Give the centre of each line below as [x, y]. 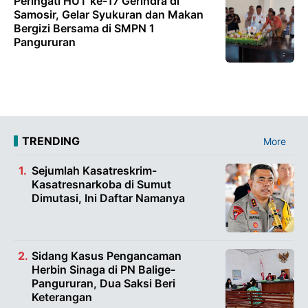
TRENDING [51, 141]
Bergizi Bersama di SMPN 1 [84, 28]
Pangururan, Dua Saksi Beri [103, 283]
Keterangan [62, 297]
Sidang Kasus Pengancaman [107, 255]
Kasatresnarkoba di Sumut [101, 184]
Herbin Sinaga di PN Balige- [103, 269]
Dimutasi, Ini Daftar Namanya [108, 198]
